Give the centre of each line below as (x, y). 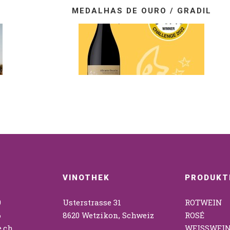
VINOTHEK (86, 178)
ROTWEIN (204, 203)
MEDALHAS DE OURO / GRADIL (141, 11)
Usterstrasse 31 (92, 203)
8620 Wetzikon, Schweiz (108, 215)
